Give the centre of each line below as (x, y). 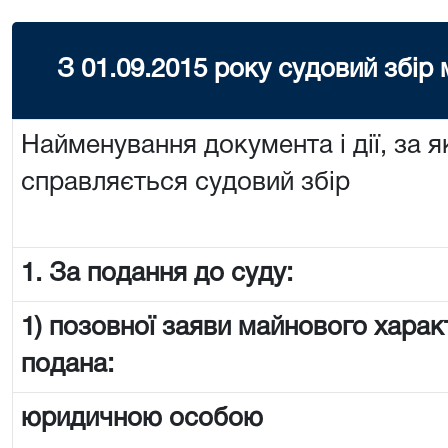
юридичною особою (142, 419)
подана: (67, 365)
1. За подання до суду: (157, 274)
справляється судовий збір (185, 183)
